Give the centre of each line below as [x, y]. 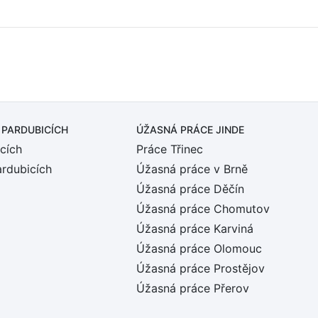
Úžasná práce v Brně [192, 169]
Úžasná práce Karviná [195, 229]
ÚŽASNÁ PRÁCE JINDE [190, 130]
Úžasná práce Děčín [190, 189]
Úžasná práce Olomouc [199, 248]
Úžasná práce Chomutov [203, 209]
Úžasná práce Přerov [193, 288]
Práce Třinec [170, 149]
